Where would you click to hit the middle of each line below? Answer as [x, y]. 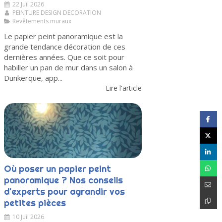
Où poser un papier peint [57, 169]
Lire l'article [124, 88]
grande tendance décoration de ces [65, 47]
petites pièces [35, 203]
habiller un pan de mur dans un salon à [68, 68]
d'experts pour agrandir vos [64, 192]
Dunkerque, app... [33, 78]
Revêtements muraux [42, 21]
